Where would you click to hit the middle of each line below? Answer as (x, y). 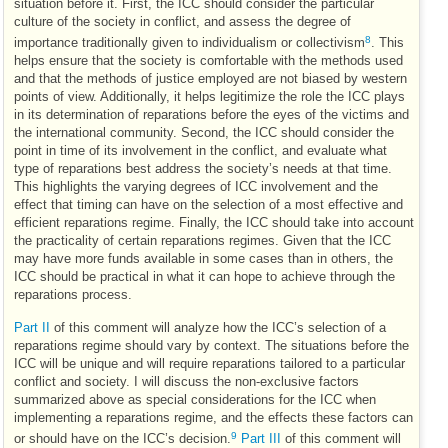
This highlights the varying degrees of (124, 187)
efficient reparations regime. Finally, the (130, 223)
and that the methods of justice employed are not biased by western (210, 79)
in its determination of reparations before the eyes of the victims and (211, 115)
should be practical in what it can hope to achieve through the (217, 277)
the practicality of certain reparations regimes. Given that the (191, 241)
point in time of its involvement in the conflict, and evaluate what (200, 151)
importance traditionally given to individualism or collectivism (189, 43)
